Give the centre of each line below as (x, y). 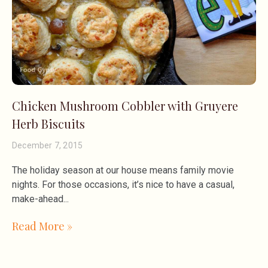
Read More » (42, 226)
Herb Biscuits (48, 123)
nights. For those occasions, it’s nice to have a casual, (123, 184)
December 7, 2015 (48, 145)
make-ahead (38, 199)
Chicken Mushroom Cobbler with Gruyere (125, 105)
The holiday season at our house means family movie (123, 170)
